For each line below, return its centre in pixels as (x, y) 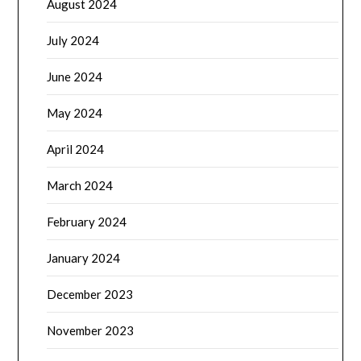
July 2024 (73, 41)
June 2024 (75, 77)
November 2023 (91, 331)
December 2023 (90, 295)
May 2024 (75, 113)
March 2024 (80, 186)
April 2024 (76, 149)
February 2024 (87, 222)
